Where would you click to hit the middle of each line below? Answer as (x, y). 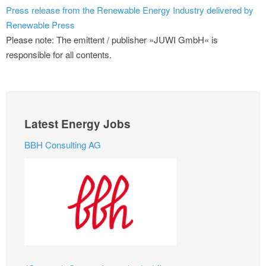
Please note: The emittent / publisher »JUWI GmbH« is (112, 40)
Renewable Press (40, 25)
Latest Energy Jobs (77, 124)
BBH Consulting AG (63, 145)
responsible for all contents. (59, 55)
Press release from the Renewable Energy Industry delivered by (130, 10)
